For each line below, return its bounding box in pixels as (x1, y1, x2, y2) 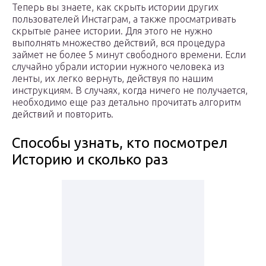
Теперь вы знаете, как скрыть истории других (12, 2, 218, 13)
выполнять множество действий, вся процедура (12, 37, 225, 49)
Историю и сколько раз (12, 151, 168, 168)
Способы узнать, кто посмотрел (12, 135, 227, 151)
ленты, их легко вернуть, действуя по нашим (12, 73, 213, 84)
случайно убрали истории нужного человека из (12, 61, 224, 72)
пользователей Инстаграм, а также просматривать (12, 14, 236, 25)
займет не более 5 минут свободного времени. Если (12, 49, 246, 61)
